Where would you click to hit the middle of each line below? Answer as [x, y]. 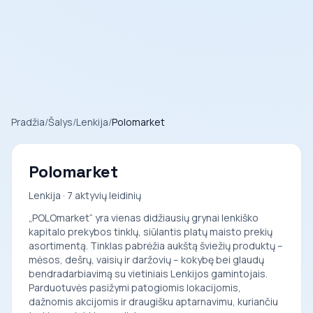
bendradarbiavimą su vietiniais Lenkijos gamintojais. [148, 274]
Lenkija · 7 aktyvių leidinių [85, 195]
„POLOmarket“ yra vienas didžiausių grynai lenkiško [144, 218]
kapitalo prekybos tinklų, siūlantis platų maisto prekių [151, 232]
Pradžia [28, 122]
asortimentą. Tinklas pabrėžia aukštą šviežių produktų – [156, 246]
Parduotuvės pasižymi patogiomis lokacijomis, [135, 287]
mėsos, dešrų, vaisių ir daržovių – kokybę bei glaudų [146, 260]
